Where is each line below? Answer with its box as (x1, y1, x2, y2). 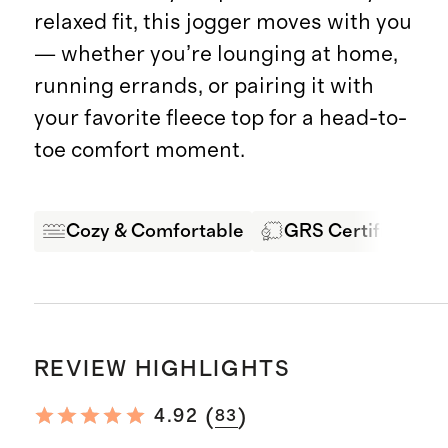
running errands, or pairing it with (33, 75, 374, 98)
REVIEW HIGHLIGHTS (33, 358, 291, 381)
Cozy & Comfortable (65, 221, 244, 241)
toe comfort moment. (33, 139, 245, 162)
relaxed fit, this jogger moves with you (33, 11, 412, 34)
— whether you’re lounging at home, (33, 43, 398, 66)
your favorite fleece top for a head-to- (33, 107, 407, 130)
